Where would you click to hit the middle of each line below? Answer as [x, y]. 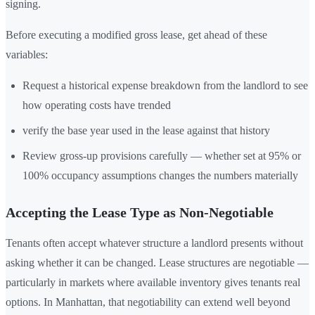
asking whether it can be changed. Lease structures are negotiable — [157, 262]
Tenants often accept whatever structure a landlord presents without [154, 243]
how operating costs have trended [97, 105]
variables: [27, 54]
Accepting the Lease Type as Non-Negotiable [140, 212]
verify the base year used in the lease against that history [146, 130]
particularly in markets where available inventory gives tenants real [153, 282]
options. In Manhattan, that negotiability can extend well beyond [148, 302]
